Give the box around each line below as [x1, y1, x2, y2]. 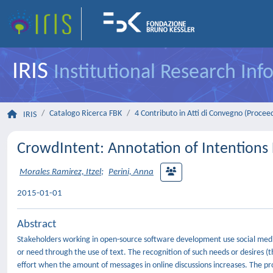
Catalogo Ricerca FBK [49, 109, 122, 118]
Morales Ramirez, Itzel [19, 168, 101, 177]
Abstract [17, 219, 56, 230]
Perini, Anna [108, 168, 154, 177]
